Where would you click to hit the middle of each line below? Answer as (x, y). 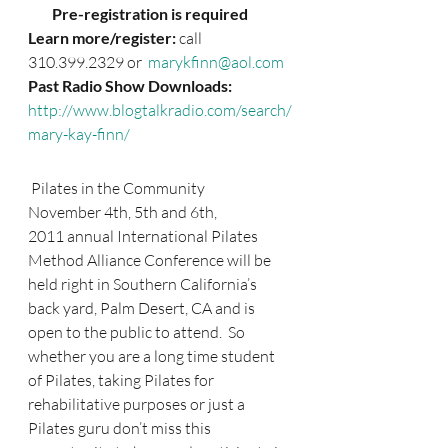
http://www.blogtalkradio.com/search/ (160, 110)
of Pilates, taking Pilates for (122, 380)
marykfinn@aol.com (214, 62)
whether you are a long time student (153, 356)
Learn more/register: (103, 37)
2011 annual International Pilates (144, 236)
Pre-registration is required (138, 13)
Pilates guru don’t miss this (121, 428)
